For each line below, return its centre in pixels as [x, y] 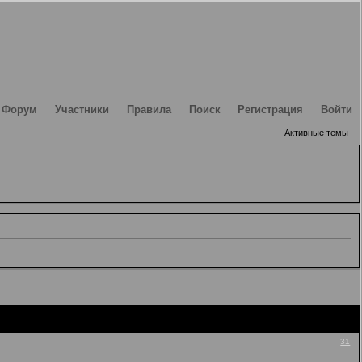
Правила [149, 109]
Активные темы [316, 132]
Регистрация [271, 109]
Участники [82, 109]
